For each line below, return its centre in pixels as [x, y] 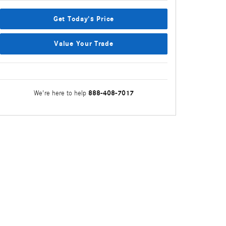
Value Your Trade [84, 44]
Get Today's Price [84, 19]
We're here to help [60, 93]
